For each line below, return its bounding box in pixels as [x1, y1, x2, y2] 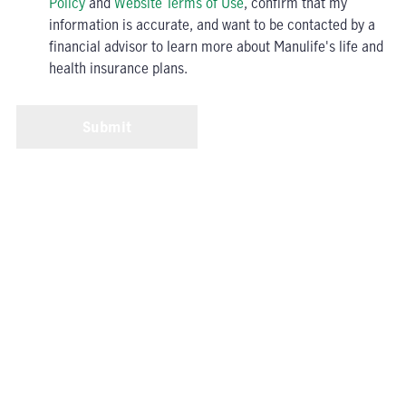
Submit [82, 116, 131, 137]
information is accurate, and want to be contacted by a [49, 14, 375, 34]
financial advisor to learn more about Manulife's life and [49, 35, 383, 56]
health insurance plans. [49, 57, 188, 78]
